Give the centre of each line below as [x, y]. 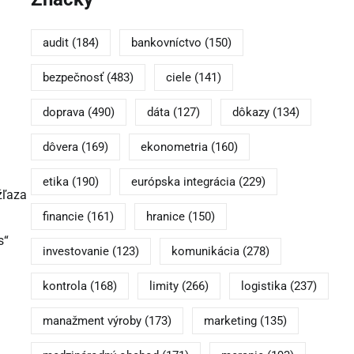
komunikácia [205, 252]
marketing [230, 321]
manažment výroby [92, 321]
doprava [63, 113]
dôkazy [250, 113]
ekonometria [174, 147]
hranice [165, 217]
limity [164, 286]
